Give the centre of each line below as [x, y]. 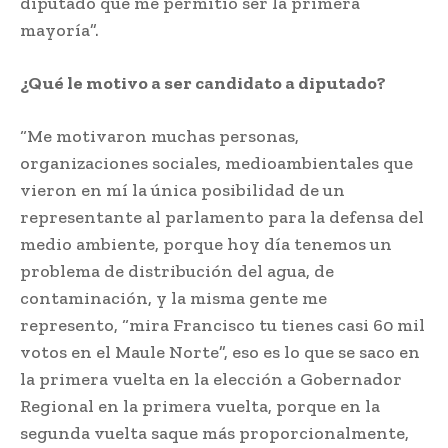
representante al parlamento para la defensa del [222, 217]
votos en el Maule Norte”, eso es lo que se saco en [220, 352]
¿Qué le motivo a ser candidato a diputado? [203, 83]
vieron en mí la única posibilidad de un [182, 190]
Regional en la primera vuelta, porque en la [200, 406]
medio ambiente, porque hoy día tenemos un [206, 244]
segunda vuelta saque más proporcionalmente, [214, 433]
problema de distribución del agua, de [177, 271]
